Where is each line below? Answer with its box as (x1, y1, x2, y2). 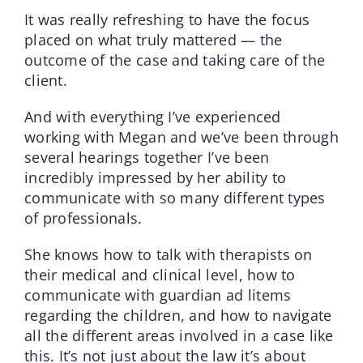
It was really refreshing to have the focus (23, 9, 310, 29)
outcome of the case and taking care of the (23, 49, 326, 70)
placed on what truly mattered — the (23, 29, 283, 49)
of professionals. (23, 207, 143, 228)
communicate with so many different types (23, 187, 326, 207)
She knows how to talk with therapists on (23, 244, 313, 264)
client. (23, 70, 67, 90)
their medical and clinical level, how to (23, 264, 296, 284)
